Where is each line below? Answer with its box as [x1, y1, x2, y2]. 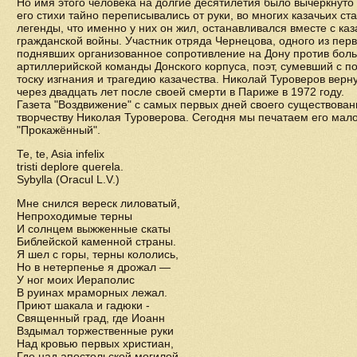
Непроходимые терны [17, 210, 132, 222]
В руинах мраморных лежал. [17, 286, 167, 299]
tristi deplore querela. [17, 160, 124, 173]
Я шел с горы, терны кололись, [17, 248, 178, 261]
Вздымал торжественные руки [17, 324, 174, 337]
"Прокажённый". [17, 124, 100, 136]
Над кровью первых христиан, [17, 337, 174, 350]
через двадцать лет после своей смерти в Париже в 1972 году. [17, 85, 344, 98]
